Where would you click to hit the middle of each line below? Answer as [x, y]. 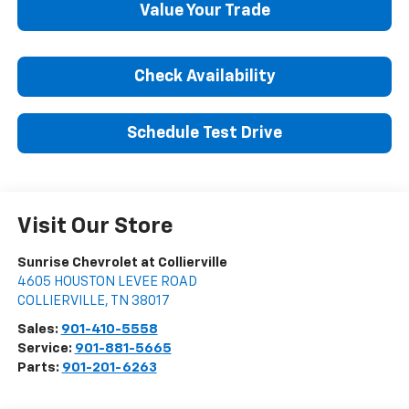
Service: [46, 348]
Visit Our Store [95, 226]
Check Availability [204, 76]
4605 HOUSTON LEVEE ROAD [107, 281]
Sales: [39, 329]
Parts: [39, 367]
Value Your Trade [204, 10]
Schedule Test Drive [204, 133]
